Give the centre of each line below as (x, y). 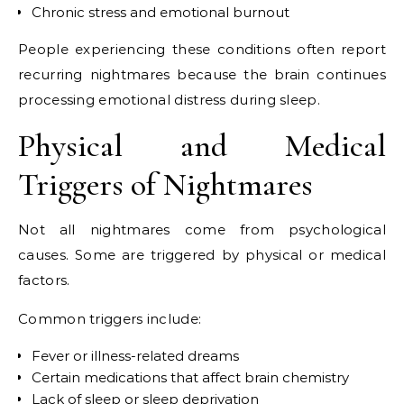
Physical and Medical (202, 146)
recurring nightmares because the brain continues (202, 74)
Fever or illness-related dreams (135, 356)
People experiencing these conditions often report (202, 49)
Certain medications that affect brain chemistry (190, 377)
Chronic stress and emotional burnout (161, 12)
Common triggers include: (110, 319)
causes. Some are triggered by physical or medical (202, 255)
